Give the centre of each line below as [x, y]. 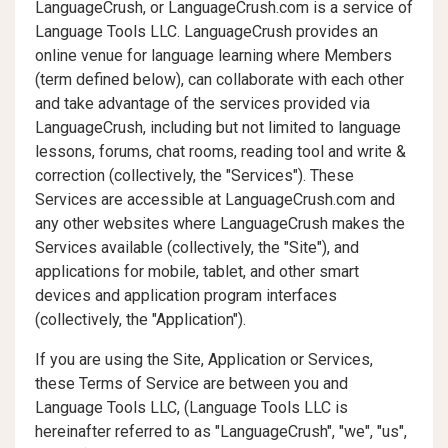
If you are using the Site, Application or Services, [204, 359]
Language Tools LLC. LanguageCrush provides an [206, 31]
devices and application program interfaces [186, 295]
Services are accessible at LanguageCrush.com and [215, 199]
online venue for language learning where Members [213, 55]
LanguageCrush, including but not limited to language [218, 127]
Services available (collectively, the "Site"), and [197, 247]
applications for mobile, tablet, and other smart [197, 271]
